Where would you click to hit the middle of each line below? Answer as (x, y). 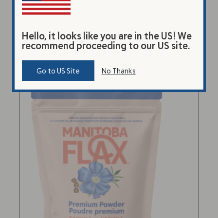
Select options (109, 17)
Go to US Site (58, 71)
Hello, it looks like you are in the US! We (107, 35)
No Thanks (118, 71)
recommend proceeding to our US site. (106, 45)
